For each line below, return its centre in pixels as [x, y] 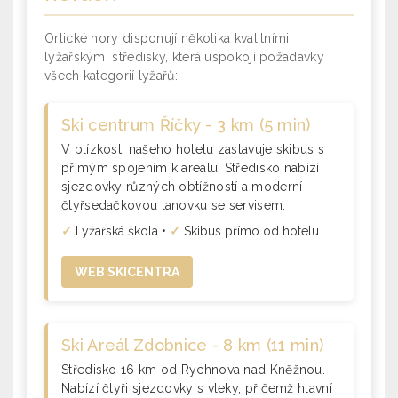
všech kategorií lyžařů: [111, 76]
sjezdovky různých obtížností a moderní [182, 187]
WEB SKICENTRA [127, 272]
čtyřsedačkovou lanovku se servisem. [174, 205]
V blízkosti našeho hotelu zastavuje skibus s [193, 149]
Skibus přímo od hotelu [250, 231]
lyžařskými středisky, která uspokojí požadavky [184, 57]
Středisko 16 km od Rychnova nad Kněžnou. [194, 370]
